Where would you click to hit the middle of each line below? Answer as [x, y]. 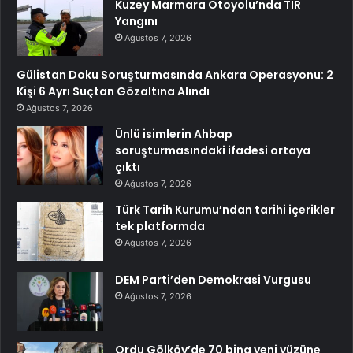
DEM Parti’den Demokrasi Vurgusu [213, 280]
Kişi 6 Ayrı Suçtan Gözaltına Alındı [113, 92]
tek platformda [160, 227]
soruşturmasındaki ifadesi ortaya [213, 151]
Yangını [136, 22]
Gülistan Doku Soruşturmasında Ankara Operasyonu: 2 [175, 75]
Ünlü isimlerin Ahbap [174, 134]
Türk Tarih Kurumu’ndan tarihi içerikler [225, 210]
